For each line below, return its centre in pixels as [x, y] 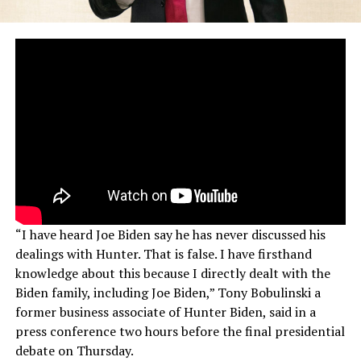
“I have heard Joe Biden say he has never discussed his [170, 235]
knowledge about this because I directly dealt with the [172, 274]
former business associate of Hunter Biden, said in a [165, 312]
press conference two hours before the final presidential [180, 332]
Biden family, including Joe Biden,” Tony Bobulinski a [168, 293]
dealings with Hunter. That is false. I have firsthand [163, 254]
